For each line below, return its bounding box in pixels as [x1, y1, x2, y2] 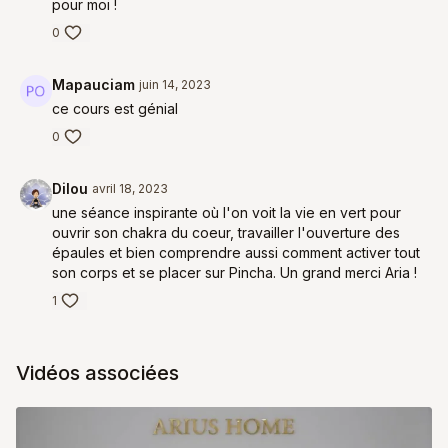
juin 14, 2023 [139, 77, 211, 92]
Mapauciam [52, 76, 135, 93]
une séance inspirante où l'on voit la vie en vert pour [52, 204, 401, 221]
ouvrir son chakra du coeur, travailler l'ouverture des [52, 224, 400, 241]
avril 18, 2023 [92, 181, 168, 196]
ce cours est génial [52, 100, 178, 117]
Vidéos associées [16, 361, 179, 385]
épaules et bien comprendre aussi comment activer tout [52, 244, 420, 261]
